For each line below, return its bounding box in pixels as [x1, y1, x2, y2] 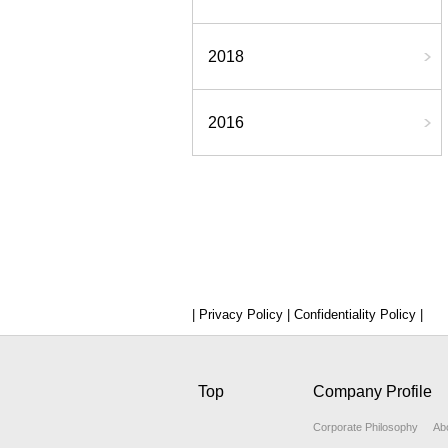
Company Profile [313, 383, 433, 400]
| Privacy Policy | [192, 307, 290, 322]
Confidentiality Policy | [290, 307, 423, 322]
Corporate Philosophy [313, 421, 419, 433]
